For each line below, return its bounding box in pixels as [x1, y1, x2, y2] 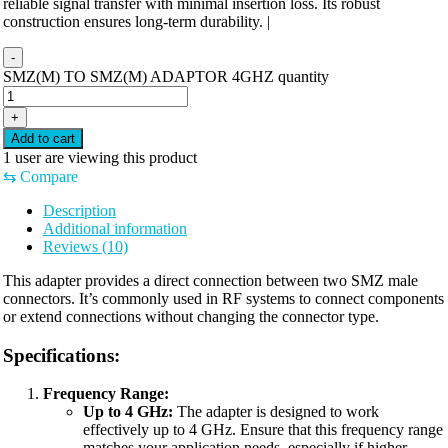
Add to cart [11, 130, 75, 146]
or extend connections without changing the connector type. [3, 307, 379, 325]
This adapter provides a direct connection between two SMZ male [3, 271, 418, 289]
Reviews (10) [43, 237, 128, 255]
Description [43, 201, 116, 219]
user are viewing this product [11, 148, 197, 166]
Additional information [43, 219, 187, 237]
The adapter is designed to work [173, 403, 379, 421]
